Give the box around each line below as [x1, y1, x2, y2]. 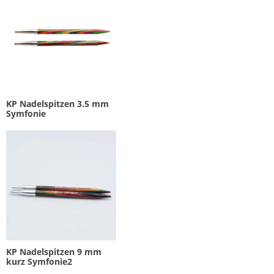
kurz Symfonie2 [6, 255, 72, 267]
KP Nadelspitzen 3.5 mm [6, 98, 109, 110]
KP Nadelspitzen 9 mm [6, 245, 102, 257]
